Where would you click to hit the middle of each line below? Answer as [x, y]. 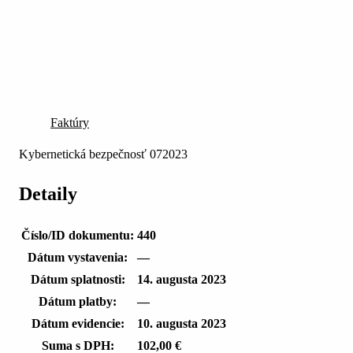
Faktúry [70, 123]
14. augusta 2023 [182, 280]
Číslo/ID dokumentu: [78, 236]
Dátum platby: [78, 302]
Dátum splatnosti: [78, 280]
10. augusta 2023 [182, 324]
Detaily [48, 194]
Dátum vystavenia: [78, 258]
